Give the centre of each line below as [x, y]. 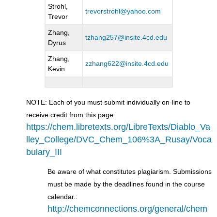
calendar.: [63, 197]
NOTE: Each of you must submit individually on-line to [108, 102]
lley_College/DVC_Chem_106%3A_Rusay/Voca [119, 140]
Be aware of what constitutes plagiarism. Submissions [130, 172]
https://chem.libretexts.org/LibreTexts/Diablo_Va [118, 127]
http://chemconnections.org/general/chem [128, 209]
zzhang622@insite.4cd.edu [127, 64]
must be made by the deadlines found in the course [126, 184]
